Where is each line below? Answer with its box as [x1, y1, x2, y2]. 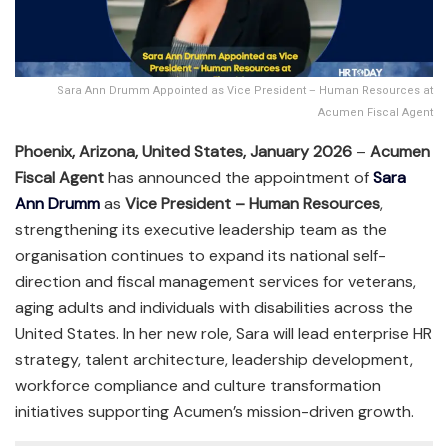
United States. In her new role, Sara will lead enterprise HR [15, 322, 432, 344]
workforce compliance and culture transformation [15, 374, 381, 396]
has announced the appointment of [104, 166, 369, 188]
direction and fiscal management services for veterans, [15, 270, 416, 292]
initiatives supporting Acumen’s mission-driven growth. [15, 400, 414, 422]
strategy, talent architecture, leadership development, [15, 348, 413, 370]
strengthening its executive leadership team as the [15, 218, 387, 240]
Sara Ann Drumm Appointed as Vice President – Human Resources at [57, 81, 433, 99]
